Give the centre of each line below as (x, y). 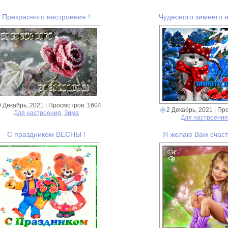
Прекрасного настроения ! (46, 17)
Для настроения (37, 113)
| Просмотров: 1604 (72, 105)
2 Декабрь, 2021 (189, 110)
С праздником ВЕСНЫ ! (46, 135)
